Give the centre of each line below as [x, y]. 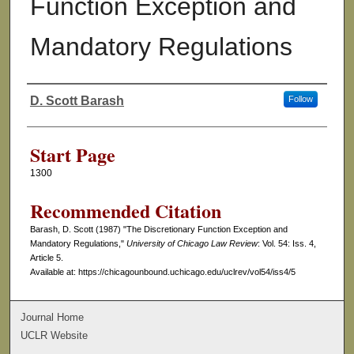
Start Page [72, 155]
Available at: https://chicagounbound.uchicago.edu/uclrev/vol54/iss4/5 [162, 272]
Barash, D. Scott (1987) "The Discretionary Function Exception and [158, 230]
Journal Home [53, 317]
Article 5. [46, 258]
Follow [300, 99]
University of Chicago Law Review [192, 244]
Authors [56, 115]
